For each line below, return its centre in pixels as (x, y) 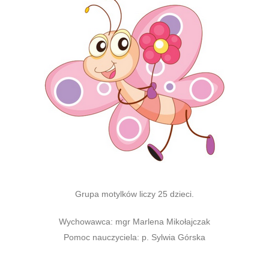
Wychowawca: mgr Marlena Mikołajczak (134, 222)
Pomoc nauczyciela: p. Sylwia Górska (134, 237)
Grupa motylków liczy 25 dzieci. (134, 194)
